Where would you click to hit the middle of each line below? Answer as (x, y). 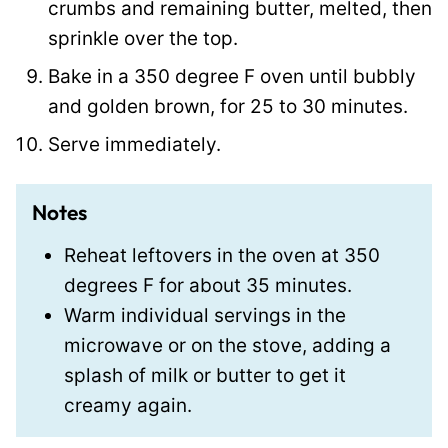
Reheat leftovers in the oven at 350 (222, 255)
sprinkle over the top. (143, 38)
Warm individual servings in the (205, 315)
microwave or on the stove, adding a (227, 345)
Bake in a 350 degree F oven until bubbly (232, 76)
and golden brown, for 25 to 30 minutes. (230, 106)
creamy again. (130, 405)
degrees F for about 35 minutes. (208, 285)
